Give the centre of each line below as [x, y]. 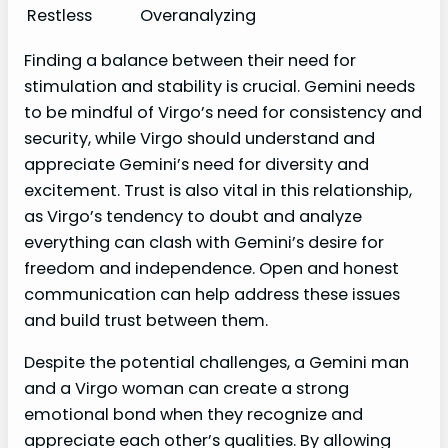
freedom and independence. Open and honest [211, 268]
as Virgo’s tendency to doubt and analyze [193, 216]
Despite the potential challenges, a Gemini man [216, 363]
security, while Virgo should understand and [199, 138]
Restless [59, 15]
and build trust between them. [146, 320]
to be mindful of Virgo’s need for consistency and [223, 112]
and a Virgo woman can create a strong [186, 389]
